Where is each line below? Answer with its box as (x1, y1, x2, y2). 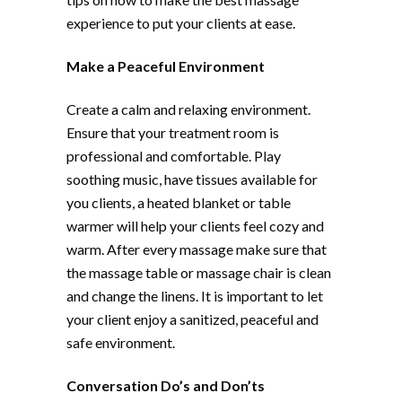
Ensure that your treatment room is (66, 123, 279, 141)
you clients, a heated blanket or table (66, 193, 291, 211)
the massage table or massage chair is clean (66, 263, 331, 281)
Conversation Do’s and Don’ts (66, 376, 265, 394)
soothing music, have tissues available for (66, 170, 318, 188)
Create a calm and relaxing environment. (66, 100, 310, 118)
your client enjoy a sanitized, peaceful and (66, 310, 319, 328)
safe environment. (66, 333, 175, 351)
